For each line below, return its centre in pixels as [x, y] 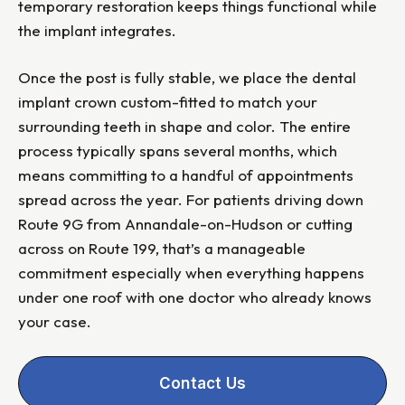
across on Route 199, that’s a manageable [162, 249]
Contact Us [202, 384]
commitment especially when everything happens [191, 273]
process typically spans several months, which [178, 151]
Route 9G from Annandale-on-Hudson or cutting [185, 224]
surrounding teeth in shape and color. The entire [184, 127]
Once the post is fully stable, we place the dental [187, 78]
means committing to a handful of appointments [186, 175]
